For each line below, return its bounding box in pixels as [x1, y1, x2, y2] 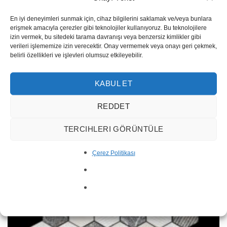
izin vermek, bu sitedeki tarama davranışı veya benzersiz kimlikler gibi [10, 33, 201, 41]
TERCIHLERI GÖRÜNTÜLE [63, 124, 164, 133]
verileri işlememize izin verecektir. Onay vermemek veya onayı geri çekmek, [10, 42, 217, 50]
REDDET [97, 101, 130, 110]
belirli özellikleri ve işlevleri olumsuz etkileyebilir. [10, 51, 143, 59]
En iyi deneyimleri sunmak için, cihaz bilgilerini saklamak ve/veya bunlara [10, 15, 212, 22]
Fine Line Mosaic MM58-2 [7, 107, 101, 117]
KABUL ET [94, 79, 133, 88]
